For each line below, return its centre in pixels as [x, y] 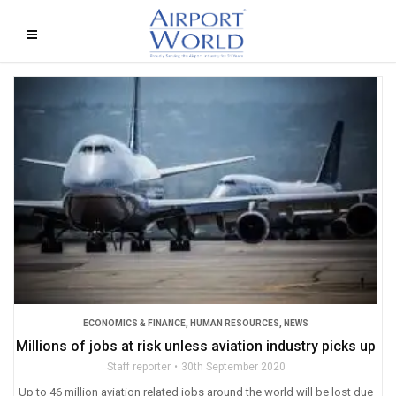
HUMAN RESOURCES [235, 323]
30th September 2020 [233, 366]
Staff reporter [138, 366]
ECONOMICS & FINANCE [134, 323]
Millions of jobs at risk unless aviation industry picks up [196, 346]
